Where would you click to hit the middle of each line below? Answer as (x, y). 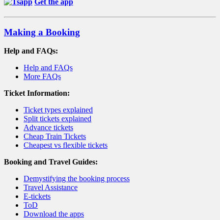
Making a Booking (42, 32)
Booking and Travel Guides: (51, 162)
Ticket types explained (58, 110)
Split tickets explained (57, 119)
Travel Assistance (51, 188)
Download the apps (54, 214)
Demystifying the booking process (77, 179)
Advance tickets (48, 128)
